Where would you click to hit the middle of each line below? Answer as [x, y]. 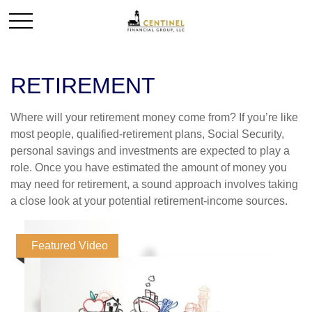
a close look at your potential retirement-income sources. [149, 201]
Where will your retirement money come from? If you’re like [154, 117]
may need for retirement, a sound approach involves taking [154, 184]
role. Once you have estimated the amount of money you [149, 167]
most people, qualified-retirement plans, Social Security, [147, 134]
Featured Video [70, 245]
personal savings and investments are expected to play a [150, 151]
